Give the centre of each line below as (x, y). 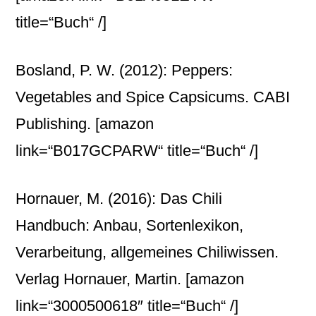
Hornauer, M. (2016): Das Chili (119, 199)
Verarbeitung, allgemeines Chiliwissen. (147, 252)
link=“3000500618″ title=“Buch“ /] (127, 306)
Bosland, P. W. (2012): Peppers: (124, 70)
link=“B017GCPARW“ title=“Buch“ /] (137, 151)
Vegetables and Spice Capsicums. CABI (153, 97)
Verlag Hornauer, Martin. (101, 279)
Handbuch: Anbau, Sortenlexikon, (130, 225)
